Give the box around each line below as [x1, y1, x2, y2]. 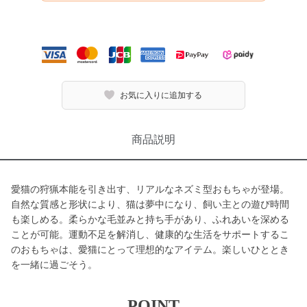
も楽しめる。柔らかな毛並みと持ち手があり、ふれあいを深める [11, 214, 289, 225]
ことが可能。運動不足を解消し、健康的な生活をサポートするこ [11, 229, 289, 240]
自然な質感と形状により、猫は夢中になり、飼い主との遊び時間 [11, 199, 289, 210]
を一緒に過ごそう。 [11, 259, 97, 270]
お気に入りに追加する [120, 90, 203, 100]
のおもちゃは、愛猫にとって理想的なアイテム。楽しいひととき [11, 244, 289, 255]
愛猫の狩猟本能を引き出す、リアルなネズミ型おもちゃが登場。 [11, 184, 289, 195]
